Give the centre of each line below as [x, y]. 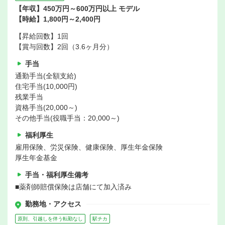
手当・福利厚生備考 [57, 175]
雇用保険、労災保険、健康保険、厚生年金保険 [89, 147]
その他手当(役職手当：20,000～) [67, 118]
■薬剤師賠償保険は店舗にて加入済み [73, 187]
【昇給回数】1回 [42, 36]
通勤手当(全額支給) [46, 76]
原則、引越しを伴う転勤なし [50, 219]
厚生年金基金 [36, 158]
